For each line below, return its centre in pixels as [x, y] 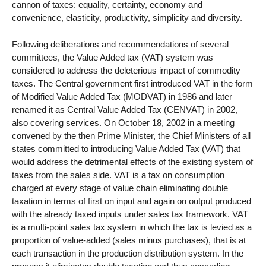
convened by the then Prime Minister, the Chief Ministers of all [131, 135]
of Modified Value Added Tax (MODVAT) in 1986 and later [122, 96]
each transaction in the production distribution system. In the [128, 253]
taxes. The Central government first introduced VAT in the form [132, 83]
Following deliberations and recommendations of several [120, 44]
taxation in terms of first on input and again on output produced [132, 201]
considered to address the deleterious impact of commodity [126, 70]
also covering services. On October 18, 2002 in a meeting [123, 122]
